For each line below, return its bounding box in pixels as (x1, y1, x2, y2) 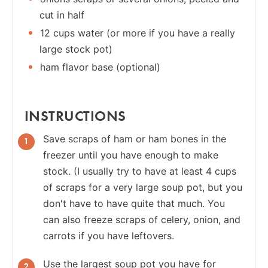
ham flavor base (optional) (37, 60, 160, 73)
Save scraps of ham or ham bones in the (43, 132, 226, 145)
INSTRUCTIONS (25, 105, 126, 124)
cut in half (39, 8, 84, 21)
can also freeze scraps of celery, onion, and (43, 213, 240, 226)
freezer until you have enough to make (43, 148, 218, 161)
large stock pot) (39, 42, 112, 55)
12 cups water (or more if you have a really (37, 26, 235, 39)
